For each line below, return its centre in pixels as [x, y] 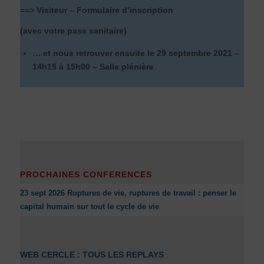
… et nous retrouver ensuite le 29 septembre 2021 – [136, 53]
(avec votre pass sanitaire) [73, 30]
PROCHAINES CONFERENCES [86, 174]
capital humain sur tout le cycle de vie [89, 206]
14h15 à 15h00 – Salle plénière [93, 66]
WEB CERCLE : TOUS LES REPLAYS [92, 254]
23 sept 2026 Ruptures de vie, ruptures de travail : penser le [128, 193]
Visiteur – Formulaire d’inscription [105, 10]
